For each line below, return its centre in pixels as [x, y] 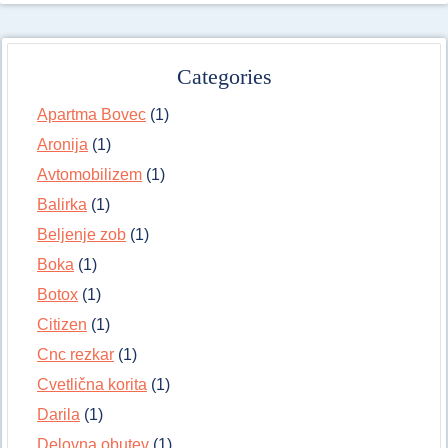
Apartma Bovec [91, 115]
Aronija [62, 145]
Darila [58, 415]
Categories [224, 77]
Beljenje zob [81, 235]
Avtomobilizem [89, 175]
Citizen [62, 325]
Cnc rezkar [75, 355]
